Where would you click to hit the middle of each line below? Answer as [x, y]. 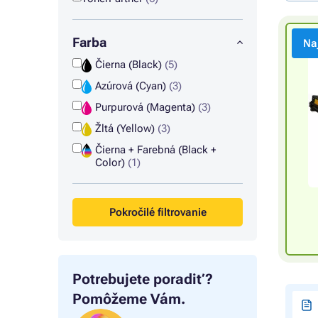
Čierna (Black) [130, 65]
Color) [111, 163]
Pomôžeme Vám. [129, 299]
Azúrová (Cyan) [132, 86]
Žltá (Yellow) [126, 128]
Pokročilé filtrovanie [158, 212]
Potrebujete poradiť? [143, 279]
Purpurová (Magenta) [146, 107]
